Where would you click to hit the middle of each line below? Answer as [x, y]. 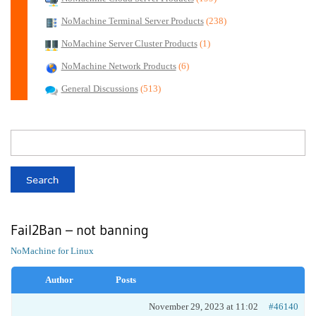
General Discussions [99, 89]
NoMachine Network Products [119, 66]
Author [59, 280]
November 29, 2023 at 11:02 [203, 306]
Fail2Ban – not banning [80, 230]
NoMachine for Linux [52, 251]
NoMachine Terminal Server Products [132, 21]
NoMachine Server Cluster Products [129, 44]
